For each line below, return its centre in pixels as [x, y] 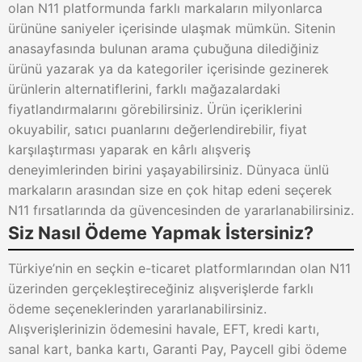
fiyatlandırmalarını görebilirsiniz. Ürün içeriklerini [155, 109]
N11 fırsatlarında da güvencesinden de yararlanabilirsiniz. [181, 210]
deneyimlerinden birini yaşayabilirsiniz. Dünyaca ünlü [168, 170]
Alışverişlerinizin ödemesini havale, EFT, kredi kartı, [164, 329]
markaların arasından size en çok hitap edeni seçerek [170, 190]
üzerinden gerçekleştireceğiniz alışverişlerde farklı [161, 288]
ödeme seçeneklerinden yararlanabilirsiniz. [137, 309]
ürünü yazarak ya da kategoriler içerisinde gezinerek [168, 69]
